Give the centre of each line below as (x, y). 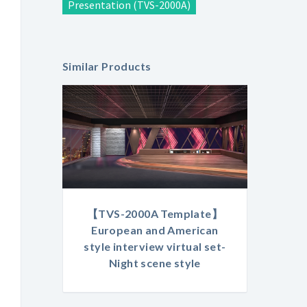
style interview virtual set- (155, 247)
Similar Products (107, 66)
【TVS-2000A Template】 (155, 214)
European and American (155, 230)
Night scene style (155, 263)
